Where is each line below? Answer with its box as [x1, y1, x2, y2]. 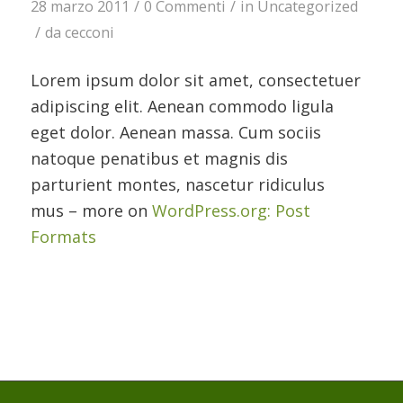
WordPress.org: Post [151, 199, 310, 221]
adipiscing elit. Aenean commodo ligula [30, 94, 334, 117]
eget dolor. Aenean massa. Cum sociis [30, 121, 321, 143]
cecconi [64, 22, 114, 43]
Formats [30, 225, 96, 247]
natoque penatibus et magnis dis [30, 147, 288, 169]
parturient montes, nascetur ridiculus [30, 173, 325, 195]
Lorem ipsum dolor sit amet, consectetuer [30, 68, 361, 91]
